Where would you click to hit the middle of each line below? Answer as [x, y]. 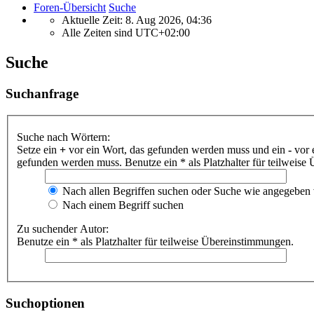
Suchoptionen [45, 303]
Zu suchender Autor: [63, 229]
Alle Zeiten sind [98, 33]
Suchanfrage [42, 93]
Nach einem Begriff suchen [122, 205]
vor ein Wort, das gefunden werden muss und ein [177, 150]
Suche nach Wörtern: [63, 137]
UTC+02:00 [163, 33]
